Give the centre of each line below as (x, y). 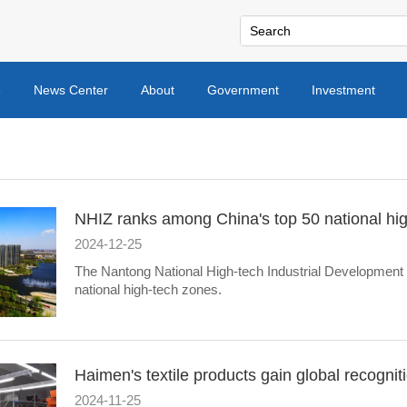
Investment (343, 90)
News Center (71, 90)
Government (243, 90)
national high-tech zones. (148, 289)
